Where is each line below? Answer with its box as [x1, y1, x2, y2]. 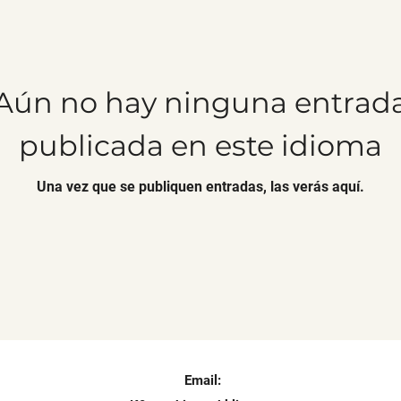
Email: [184, 371, 221, 388]
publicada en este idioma [19, 128, 382, 164]
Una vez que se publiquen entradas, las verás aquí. [37, 178, 364, 196]
